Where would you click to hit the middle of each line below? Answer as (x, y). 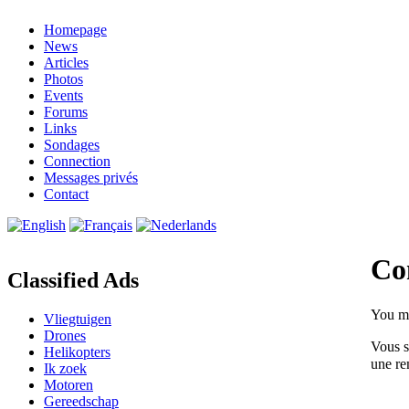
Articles (66, 63)
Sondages (72, 145)
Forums (66, 112)
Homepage (75, 30)
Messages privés (91, 178)
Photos (63, 79)
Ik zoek (65, 368)
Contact (66, 194)
